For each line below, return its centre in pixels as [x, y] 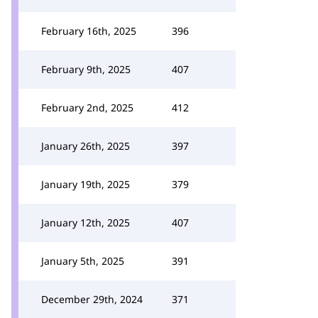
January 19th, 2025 [86, 184]
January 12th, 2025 [86, 223]
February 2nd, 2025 [87, 108]
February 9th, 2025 [86, 69]
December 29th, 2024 [92, 299]
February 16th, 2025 [89, 31]
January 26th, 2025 [86, 146]
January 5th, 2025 [83, 261]
